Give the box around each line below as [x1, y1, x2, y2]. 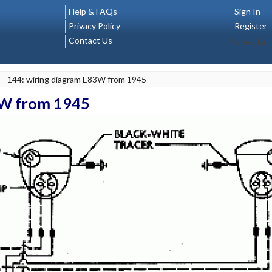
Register [234, 21, 267, 31]
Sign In [234, 6, 260, 16]
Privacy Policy [69, 21, 120, 31]
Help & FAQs [69, 6, 117, 16]
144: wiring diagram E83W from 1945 [7, 74, 146, 84]
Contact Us [69, 35, 112, 46]
